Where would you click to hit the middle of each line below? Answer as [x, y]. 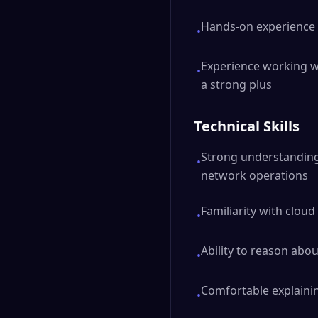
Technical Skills [247, 126]
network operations [254, 175]
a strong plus [236, 84]
